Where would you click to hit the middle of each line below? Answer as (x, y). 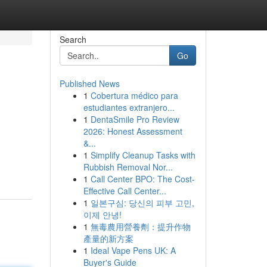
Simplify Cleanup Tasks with (143, 155)
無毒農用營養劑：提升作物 (140, 226)
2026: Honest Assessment (133, 131)
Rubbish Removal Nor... (128, 167)
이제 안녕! (102, 215)
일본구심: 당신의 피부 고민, (142, 203)
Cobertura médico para (134, 95)
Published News (89, 83)
